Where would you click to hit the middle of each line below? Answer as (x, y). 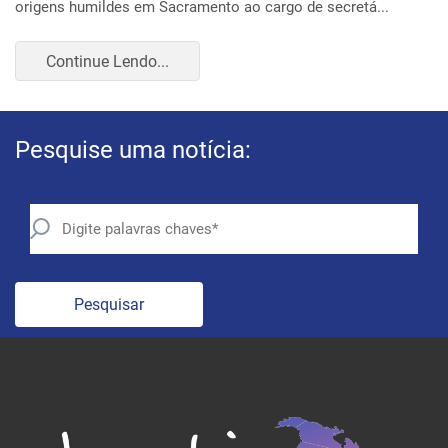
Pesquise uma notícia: (133, 126)
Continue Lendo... (107, 37)
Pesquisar (109, 281)
